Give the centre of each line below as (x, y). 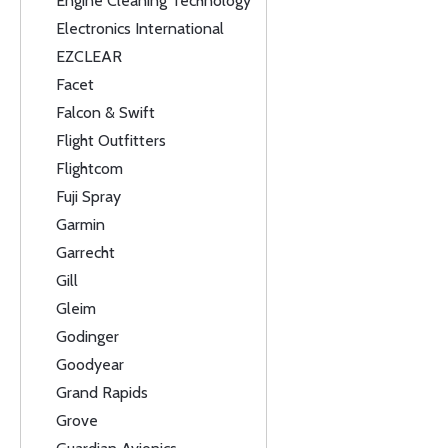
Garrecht (85, 252)
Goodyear (90, 364)
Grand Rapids (102, 392)
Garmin (80, 224)
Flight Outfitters (111, 140)
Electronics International (140, 28)
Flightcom (89, 168)
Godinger (87, 336)
